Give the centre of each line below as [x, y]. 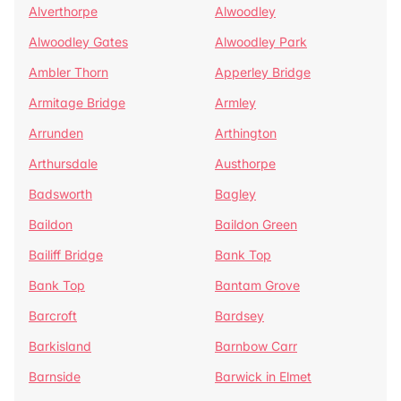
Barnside [55, 376]
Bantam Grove [257, 285]
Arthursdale [63, 163]
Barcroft [53, 316]
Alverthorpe [63, 11]
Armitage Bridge [77, 102]
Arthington [246, 133]
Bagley [235, 194]
